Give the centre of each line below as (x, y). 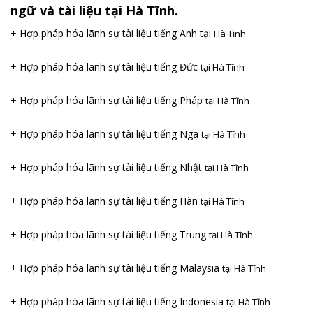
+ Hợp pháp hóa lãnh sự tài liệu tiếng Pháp (108, 100)
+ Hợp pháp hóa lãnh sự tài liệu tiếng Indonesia (118, 301)
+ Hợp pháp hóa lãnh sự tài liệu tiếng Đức (105, 66)
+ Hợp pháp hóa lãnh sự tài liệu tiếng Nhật (108, 167)
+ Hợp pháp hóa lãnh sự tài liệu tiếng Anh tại (112, 33)
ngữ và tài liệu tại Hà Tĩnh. (94, 10)
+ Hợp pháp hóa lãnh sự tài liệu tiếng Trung (110, 234)
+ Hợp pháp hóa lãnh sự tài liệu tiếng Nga (106, 133)
